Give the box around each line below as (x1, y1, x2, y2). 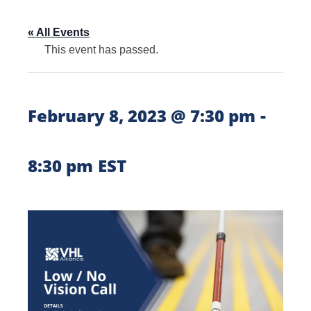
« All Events (28, 26, 90, 38)
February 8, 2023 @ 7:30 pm (28, 103, 255, 127)
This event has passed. (44, 43, 158, 56)
